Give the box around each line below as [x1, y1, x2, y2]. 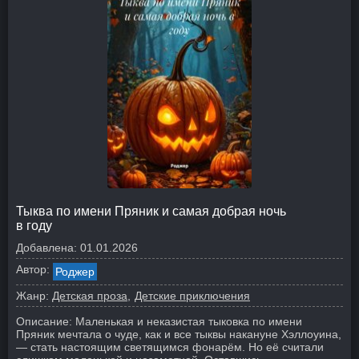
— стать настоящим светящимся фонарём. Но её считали [16, 341, 324, 353]
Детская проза [52, 289, 127, 302]
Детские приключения [135, 289, 250, 302]
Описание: [16, 315, 72, 328]
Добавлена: [16, 241, 77, 254]
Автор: [16, 263, 50, 276]
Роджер [55, 265, 95, 278]
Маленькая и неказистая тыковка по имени [75, 315, 302, 328]
